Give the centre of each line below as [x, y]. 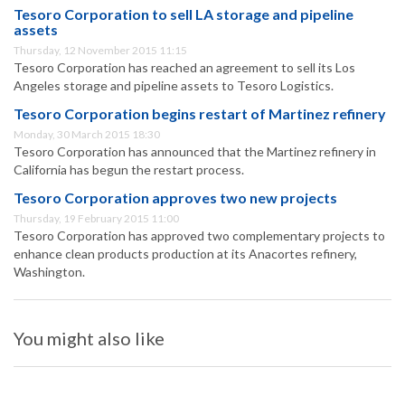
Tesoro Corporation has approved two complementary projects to [199, 236]
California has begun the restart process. [129, 170]
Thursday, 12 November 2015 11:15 [100, 51]
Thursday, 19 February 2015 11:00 [96, 219]
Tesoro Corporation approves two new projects [175, 198]
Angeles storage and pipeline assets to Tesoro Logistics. [174, 86]
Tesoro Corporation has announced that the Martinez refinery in [195, 152]
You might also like [89, 339]
